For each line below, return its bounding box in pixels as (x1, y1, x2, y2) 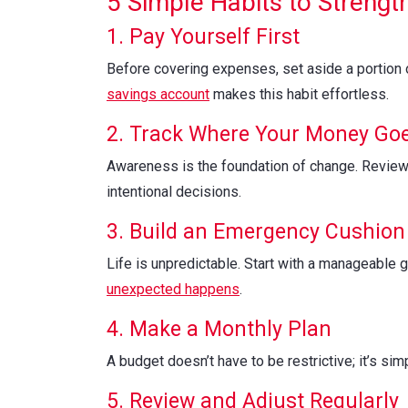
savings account (107, 85, 209, 103)
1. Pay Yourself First (107, 24, 300, 49)
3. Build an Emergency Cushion (107, 219, 405, 244)
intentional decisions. (107, 182, 241, 200)
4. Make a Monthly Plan (107, 316, 331, 342)
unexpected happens (107, 280, 240, 298)
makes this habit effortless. (209, 85, 389, 103)
